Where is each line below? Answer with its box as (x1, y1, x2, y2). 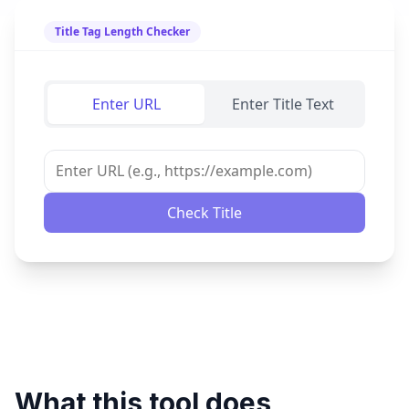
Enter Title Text (232, 93, 334, 114)
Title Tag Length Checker (55, 24, 190, 39)
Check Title (167, 202, 242, 223)
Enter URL (91, 93, 161, 114)
